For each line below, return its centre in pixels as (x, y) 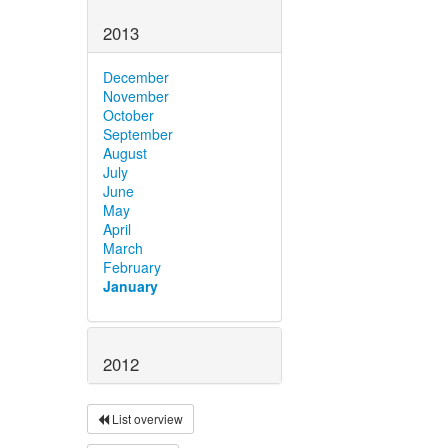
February (132, 267)
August (125, 153)
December (136, 77)
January (130, 286)
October (128, 115)
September (138, 134)
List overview (146, 418)
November (136, 96)
